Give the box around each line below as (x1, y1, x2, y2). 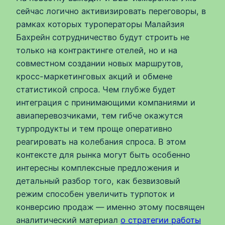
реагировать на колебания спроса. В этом (16, 137, 186, 147)
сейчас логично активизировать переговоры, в (16, 6, 206, 17)
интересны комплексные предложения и (16, 163, 179, 173)
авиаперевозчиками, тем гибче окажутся (16, 110, 183, 121)
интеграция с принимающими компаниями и (16, 97, 195, 108)
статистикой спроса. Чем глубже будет (16, 84, 176, 95)
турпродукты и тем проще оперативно (16, 124, 172, 134)
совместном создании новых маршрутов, (16, 58, 183, 69)
